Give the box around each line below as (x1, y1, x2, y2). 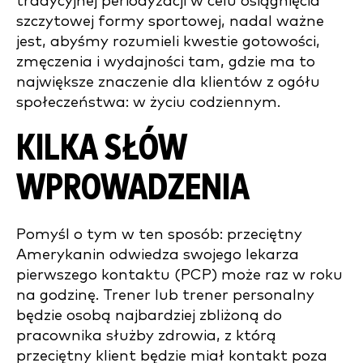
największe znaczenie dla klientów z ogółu (16, 75, 320, 90)
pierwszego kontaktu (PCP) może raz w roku (16, 267, 343, 283)
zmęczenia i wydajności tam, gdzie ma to (16, 54, 315, 70)
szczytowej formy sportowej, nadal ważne (16, 14, 324, 29)
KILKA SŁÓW (16, 130, 187, 167)
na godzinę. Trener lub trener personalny (16, 288, 314, 303)
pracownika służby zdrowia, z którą (16, 328, 276, 344)
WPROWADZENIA (16, 170, 250, 207)
